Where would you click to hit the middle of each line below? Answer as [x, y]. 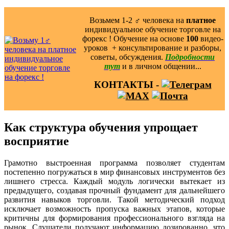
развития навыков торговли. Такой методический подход [114, 199]
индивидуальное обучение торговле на [153, 29]
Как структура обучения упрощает [101, 127]
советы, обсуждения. [128, 57]
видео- [211, 38]
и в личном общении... [162, 66]
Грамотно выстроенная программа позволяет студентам [114, 163]
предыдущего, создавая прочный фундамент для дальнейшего [114, 190]
